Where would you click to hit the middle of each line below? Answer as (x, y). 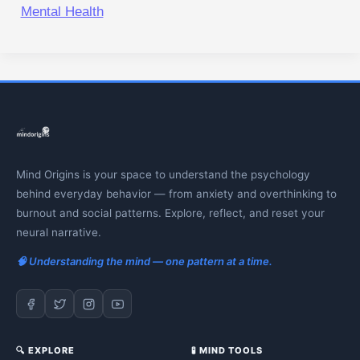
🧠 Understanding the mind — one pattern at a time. (144, 262)
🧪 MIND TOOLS (227, 351)
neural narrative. (59, 233)
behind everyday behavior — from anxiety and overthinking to (176, 194)
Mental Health (62, 12)
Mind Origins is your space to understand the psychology (163, 175)
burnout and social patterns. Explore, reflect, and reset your (170, 213)
